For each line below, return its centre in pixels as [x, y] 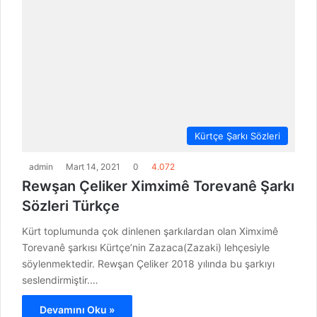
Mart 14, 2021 [93, 167]
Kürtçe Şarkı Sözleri [237, 136]
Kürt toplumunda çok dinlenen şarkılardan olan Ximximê [150, 231]
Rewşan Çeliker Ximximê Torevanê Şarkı [158, 186]
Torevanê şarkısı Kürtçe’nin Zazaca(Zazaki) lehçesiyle [146, 248]
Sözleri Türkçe [71, 206]
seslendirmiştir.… [60, 280]
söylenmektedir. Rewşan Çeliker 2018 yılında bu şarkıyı [148, 264]
